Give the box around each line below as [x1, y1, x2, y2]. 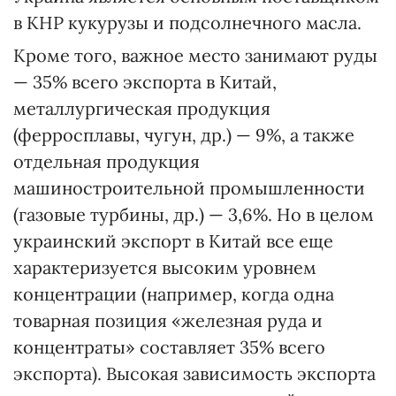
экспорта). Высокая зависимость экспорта [13, 362, 376, 385]
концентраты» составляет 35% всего [13, 335, 325, 358]
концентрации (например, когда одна [13, 282, 334, 305]
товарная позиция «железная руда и [13, 308, 323, 331]
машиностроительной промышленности [13, 176, 365, 199]
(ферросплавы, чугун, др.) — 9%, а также [13, 123, 354, 146]
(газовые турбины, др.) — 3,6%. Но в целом [13, 202, 374, 225]
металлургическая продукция [13, 96, 270, 119]
